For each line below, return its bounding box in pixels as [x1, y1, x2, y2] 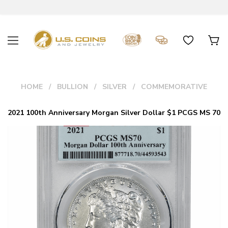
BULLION [57, 82, 88, 92]
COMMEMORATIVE [141, 82, 207, 92]
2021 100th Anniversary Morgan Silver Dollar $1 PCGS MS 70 [8, 108, 220, 118]
